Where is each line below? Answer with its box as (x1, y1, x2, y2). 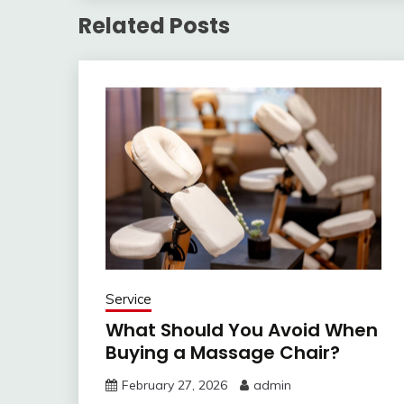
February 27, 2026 (122, 376, 227, 393)
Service (106, 289, 151, 308)
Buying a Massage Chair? (106, 339, 340, 365)
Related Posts (78, 10, 230, 41)
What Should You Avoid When (106, 317, 378, 343)
